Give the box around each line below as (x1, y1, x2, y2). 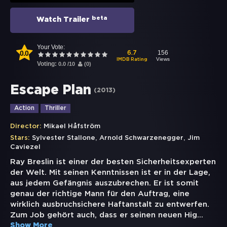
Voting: (37, 60, 58, 68)
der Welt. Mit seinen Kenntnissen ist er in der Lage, (10, 169, 210, 176)
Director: (10, 124, 42, 130)
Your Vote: (37, 44, 65, 51)
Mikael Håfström (44, 124, 100, 130)
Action (14, 105, 34, 111)
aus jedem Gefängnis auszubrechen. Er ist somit (10, 180, 199, 187)
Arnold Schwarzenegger (99, 135, 183, 141)
